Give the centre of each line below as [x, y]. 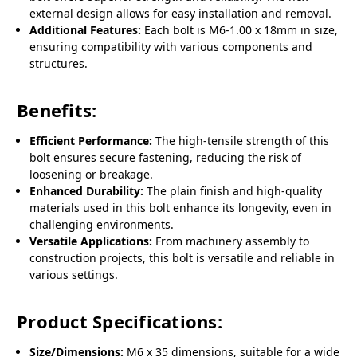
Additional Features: [86, 30]
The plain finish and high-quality [233, 191]
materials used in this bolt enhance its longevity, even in [181, 208]
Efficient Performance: [91, 141]
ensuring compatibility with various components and [171, 47]
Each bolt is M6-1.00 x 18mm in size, [240, 30]
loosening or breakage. [92, 175]
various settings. [74, 275]
